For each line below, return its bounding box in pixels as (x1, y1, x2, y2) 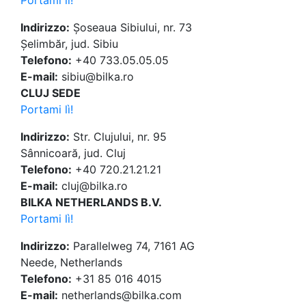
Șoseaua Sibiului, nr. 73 (70, 20, 192, 35)
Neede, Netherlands (20, 255, 122, 270)
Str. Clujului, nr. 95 (70, 130, 167, 144)
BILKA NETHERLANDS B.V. (20, 195, 162, 210)
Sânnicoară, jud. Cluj (20, 146, 126, 161)
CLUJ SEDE (20, 86, 81, 100)
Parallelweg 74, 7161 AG (70, 239, 195, 253)
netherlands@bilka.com (58, 288, 182, 303)
